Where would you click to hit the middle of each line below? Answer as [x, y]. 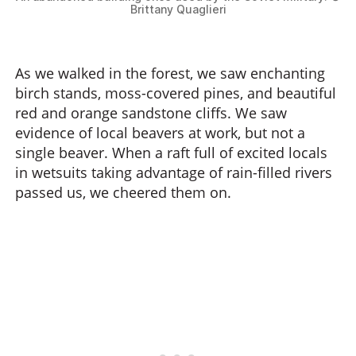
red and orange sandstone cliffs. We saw [151, 113]
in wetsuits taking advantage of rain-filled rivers [174, 172]
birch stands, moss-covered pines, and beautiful [176, 93]
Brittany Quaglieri [178, 9]
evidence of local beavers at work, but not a [160, 133]
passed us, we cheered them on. [123, 192]
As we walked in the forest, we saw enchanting [170, 73]
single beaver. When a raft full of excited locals [171, 153]
